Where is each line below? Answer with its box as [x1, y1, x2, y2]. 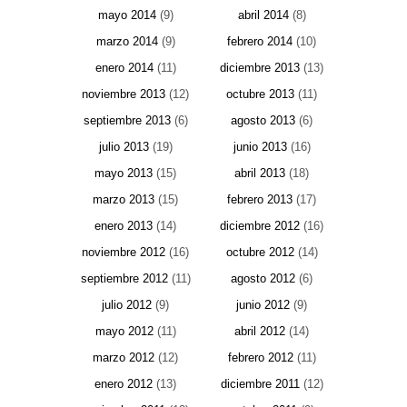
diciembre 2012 [220, 219, 300, 233]
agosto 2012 [231, 272, 295, 286]
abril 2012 [234, 324, 285, 339]
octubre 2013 [226, 87, 294, 102]
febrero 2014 [227, 35, 293, 49]
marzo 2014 [95, 35, 158, 49]
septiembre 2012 [80, 272, 168, 286]
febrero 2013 [227, 193, 293, 207]
